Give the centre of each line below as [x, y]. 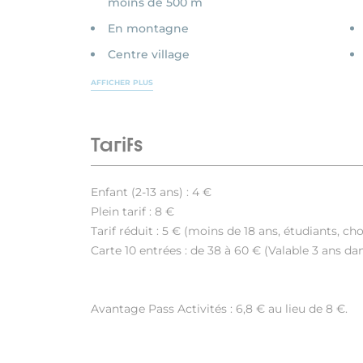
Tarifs [117, 145]
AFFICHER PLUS [122, 83]
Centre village [149, 55]
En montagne [148, 29]
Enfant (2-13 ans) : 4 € [151, 192]
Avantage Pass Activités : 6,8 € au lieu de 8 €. [219, 309]
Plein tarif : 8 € [132, 212]
